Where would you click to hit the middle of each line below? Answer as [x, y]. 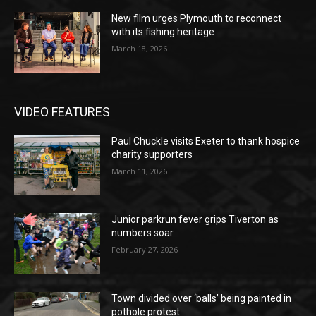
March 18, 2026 [140, 49]
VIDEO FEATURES [62, 111]
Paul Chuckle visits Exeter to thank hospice [206, 141]
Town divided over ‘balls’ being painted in [202, 299]
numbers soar [143, 233]
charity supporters [152, 154]
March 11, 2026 [140, 171]
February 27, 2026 [145, 250]
